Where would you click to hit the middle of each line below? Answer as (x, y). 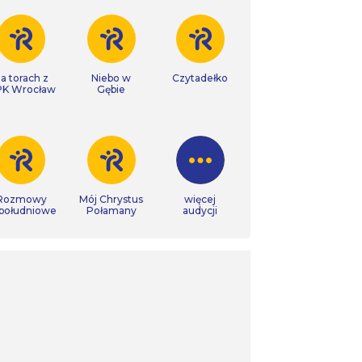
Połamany (111, 210)
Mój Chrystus (111, 199)
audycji (200, 210)
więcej (200, 199)
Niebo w (111, 78)
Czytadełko (200, 78)
